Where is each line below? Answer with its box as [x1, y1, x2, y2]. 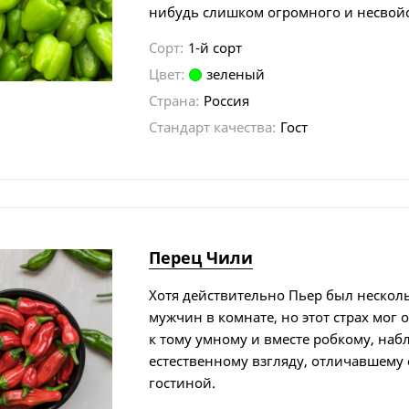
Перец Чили [149, 246, 254, 268]
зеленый [206, 64, 266, 83]
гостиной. [149, 372, 216, 392]
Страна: [149, 90, 200, 110]
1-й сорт [188, 37, 243, 57]
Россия [204, 90, 250, 110]
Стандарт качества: [149, 117, 277, 136]
